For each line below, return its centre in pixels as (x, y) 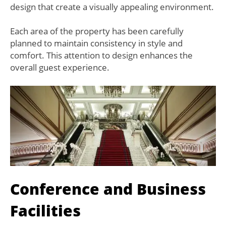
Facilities (45, 211)
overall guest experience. (60, 68)
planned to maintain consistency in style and (96, 43)
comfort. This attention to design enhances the (101, 55)
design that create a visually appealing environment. (112, 7)
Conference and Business (108, 189)
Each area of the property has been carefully (97, 31)
